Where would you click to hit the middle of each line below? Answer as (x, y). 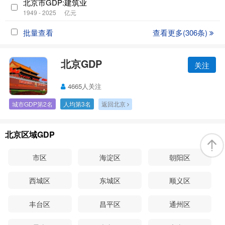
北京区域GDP (30, 134)
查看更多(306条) (181, 32)
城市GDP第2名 (32, 104)
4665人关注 (85, 86)
